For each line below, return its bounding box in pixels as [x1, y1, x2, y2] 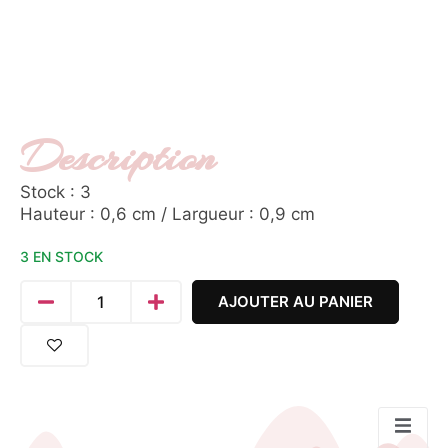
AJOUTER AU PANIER [218, 292, 374, 312]
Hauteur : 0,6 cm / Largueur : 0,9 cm [20, 204, 315, 225]
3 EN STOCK [20, 248, 103, 266]
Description [20, 129, 215, 187]
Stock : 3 [20, 182, 91, 203]
